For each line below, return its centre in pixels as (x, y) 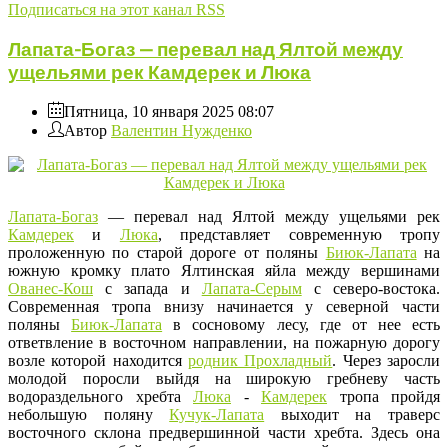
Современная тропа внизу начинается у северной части (224, 307)
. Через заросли (386, 361)
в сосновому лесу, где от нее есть (301, 325)
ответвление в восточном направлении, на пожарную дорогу (224, 343)
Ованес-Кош (50, 289)
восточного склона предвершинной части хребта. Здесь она (224, 433)
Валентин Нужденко (181, 131)
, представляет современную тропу (299, 235)
